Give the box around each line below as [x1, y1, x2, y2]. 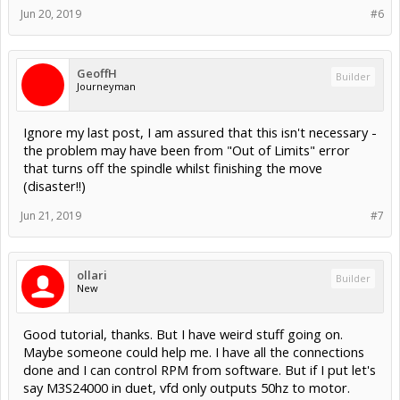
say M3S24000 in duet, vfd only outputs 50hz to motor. [23, 379, 350, 397]
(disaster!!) [23, 177, 86, 196]
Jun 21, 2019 [21, 208, 81, 224]
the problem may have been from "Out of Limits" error [23, 141, 350, 160]
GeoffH [77, 65, 117, 82]
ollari [77, 267, 107, 284]
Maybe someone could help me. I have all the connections [23, 343, 364, 362]
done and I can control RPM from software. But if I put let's [23, 361, 376, 379]
